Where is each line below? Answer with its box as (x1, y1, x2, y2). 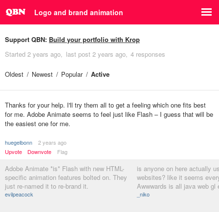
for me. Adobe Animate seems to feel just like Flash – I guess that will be (5, 109, 213, 119)
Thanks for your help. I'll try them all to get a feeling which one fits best (5, 100, 206, 109)
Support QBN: (5, 35, 49, 44)
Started (5, 49, 27, 59)
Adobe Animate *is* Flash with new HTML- (5, 164, 124, 173)
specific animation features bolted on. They (5, 173, 127, 182)
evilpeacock (5, 190, 33, 198)
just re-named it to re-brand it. (5, 181, 88, 191)
